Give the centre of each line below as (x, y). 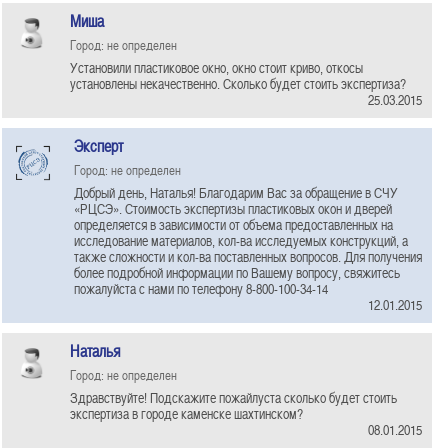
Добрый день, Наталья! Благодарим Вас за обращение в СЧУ (236, 192)
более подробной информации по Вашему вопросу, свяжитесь (237, 272)
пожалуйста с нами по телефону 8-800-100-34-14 (201, 288)
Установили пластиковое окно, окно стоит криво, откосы (216, 67)
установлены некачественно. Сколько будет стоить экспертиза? (238, 83)
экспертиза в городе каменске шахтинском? (186, 413)
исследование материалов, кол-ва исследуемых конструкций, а (241, 240)
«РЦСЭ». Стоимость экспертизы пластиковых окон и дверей (233, 208)
